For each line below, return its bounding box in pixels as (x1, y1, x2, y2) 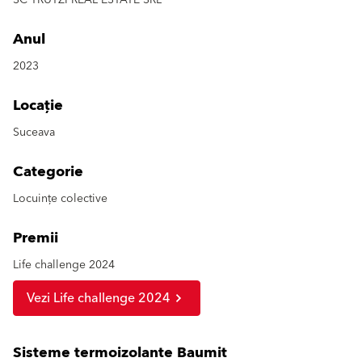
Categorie (13, 158, 83, 184)
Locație (13, 92, 63, 118)
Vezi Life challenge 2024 (27, 286, 170, 309)
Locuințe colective (13, 188, 107, 208)
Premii (13, 225, 58, 250)
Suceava (13, 122, 55, 142)
